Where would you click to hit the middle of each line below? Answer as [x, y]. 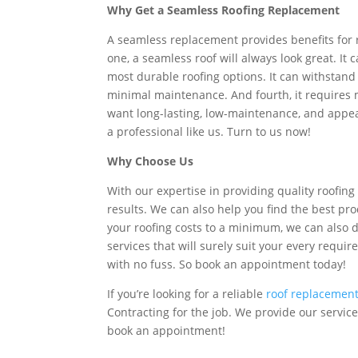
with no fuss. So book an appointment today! [227, 264]
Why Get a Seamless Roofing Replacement [224, 10]
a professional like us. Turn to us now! [209, 131]
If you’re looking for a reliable [187, 294]
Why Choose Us [151, 161]
